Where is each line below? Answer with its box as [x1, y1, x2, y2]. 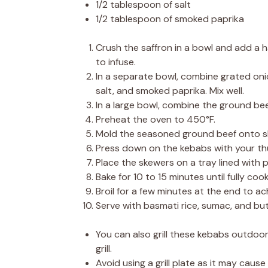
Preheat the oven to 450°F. [96, 113, 215, 126]
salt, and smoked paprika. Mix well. [96, 84, 244, 97]
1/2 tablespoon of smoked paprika [96, 13, 244, 25]
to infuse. [96, 56, 136, 68]
